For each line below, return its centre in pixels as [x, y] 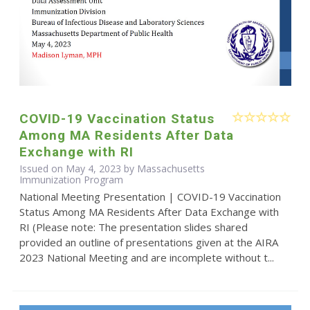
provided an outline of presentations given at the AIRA [148, 243]
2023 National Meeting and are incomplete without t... [146, 258]
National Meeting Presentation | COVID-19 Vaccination [150, 197]
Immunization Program [71, 180]
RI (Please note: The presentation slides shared [133, 227]
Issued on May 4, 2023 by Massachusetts [112, 169]
